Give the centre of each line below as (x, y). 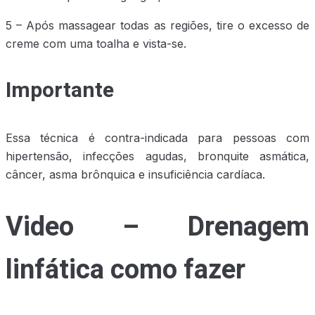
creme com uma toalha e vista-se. (96, 44)
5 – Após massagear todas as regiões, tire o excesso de (157, 26)
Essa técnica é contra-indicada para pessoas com (157, 138)
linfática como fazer (126, 270)
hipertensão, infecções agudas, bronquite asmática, (157, 156)
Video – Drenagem (157, 227)
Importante (60, 91)
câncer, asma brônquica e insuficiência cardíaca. (135, 175)
